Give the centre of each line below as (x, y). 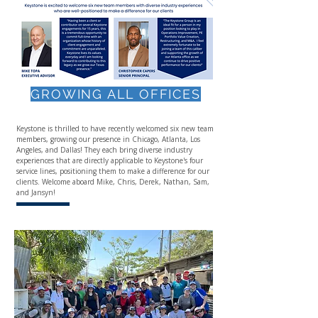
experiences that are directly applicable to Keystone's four (110, 160)
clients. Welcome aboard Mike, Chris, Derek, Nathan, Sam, (113, 182)
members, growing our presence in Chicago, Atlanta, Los (108, 139)
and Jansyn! (36, 192)
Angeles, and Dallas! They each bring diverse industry (104, 150)
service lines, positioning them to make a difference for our (113, 171)
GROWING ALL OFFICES (116, 94)
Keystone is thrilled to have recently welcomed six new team (115, 128)
